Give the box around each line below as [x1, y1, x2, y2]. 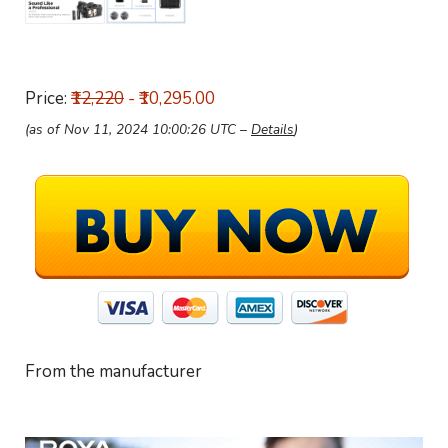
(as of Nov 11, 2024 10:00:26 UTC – [25, 120, 251, 139]
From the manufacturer [25, 360, 202, 383]
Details [251, 120, 294, 139]
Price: [25, 87, 71, 110]
